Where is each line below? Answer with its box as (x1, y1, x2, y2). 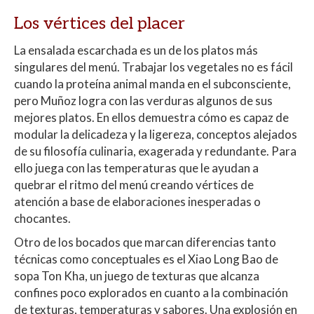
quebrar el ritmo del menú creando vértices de (14, 177, 254, 193)
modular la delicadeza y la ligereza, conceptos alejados (14, 127, 297, 142)
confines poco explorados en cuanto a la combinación (14, 285, 288, 301)
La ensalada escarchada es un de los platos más (14, 43, 258, 58)
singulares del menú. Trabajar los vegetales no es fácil (14, 60, 293, 75)
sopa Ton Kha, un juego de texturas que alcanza (14, 268, 259, 284)
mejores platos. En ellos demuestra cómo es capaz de (14, 110, 289, 125)
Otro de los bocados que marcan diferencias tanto (14, 235, 276, 250)
